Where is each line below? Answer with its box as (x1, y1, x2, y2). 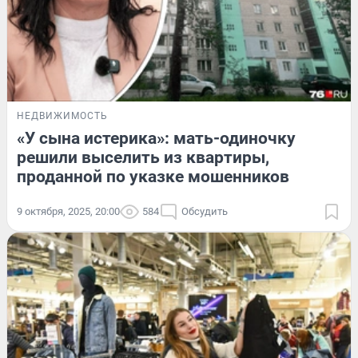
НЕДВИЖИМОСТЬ (17, 109, 108, 121)
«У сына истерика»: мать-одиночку (17, 128, 296, 148)
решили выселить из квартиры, (17, 147, 269, 167)
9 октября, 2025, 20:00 (17, 205, 120, 217)
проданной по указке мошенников (17, 166, 289, 186)
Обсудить (181, 205, 228, 217)
